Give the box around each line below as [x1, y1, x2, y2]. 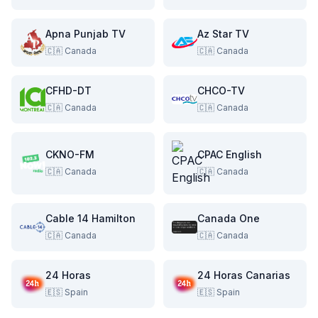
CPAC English [197, 148, 262, 160]
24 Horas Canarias [197, 269, 290, 281]
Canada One [197, 212, 260, 224]
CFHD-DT [45, 84, 92, 97]
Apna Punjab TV [45, 28, 126, 40]
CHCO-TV [197, 84, 245, 97]
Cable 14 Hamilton [45, 212, 136, 224]
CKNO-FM [45, 148, 94, 160]
